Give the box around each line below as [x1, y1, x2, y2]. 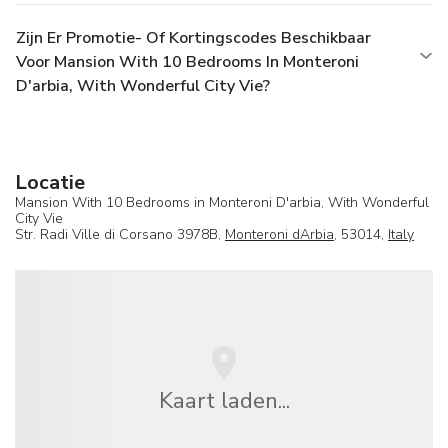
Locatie [15, 168, 85, 196]
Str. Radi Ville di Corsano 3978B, [15, 224, 225, 244]
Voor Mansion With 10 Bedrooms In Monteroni [16, 50, 359, 73]
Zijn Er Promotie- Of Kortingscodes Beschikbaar [16, 26, 371, 49]
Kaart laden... [158, 384, 290, 416]
